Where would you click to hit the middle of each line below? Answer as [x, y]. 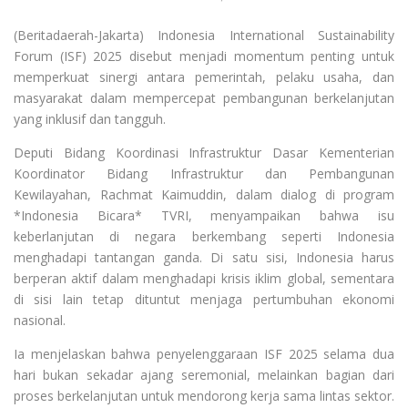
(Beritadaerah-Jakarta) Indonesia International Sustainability [204, 35]
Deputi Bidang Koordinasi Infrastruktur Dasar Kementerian [204, 152]
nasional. [40, 320]
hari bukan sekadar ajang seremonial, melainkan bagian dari [204, 374]
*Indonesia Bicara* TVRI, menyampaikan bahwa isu [204, 215]
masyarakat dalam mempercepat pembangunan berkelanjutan [204, 97]
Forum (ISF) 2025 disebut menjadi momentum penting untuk [204, 56]
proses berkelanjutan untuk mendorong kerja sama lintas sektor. [204, 395]
